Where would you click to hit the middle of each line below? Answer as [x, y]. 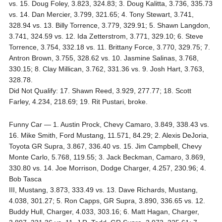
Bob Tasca [25, 179]
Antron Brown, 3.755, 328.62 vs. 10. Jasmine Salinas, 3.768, [104, 58]
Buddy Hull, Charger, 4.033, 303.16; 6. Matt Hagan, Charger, [104, 212]
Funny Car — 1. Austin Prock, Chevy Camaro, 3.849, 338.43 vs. [109, 125]
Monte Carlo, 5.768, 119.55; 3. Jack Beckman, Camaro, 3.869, [107, 157]
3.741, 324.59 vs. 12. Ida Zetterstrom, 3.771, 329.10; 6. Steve [106, 36]
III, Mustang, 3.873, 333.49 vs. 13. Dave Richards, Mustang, [103, 190]
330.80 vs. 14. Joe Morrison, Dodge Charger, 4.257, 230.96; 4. [107, 168]
